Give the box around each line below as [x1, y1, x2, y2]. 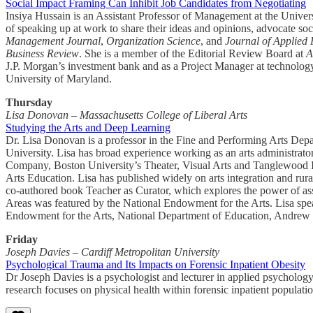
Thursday [6, 96, 52, 109]
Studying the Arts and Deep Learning [6, 122, 170, 134]
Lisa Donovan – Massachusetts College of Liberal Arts [6, 109, 247, 122]
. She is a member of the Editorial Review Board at [79, 48, 306, 60]
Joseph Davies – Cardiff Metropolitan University [6, 246, 219, 259]
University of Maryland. [6, 73, 112, 85]
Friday [6, 233, 38, 246]
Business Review [6, 48, 79, 60]
